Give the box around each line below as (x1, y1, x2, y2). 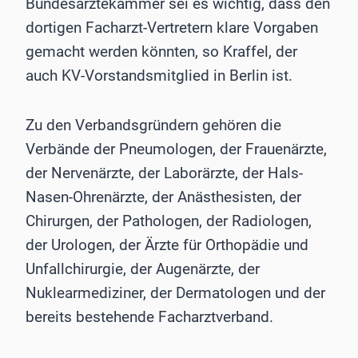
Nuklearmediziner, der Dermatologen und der (26, 284, 325, 303)
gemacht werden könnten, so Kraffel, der (26, 42, 297, 62)
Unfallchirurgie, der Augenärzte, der (26, 260, 260, 279)
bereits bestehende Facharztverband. (26, 308, 273, 327)
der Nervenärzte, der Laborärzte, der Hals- (26, 164, 303, 183)
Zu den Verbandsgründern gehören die (26, 116, 281, 135)
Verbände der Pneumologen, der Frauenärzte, (26, 140, 327, 159)
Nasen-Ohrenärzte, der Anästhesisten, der (26, 188, 301, 207)
